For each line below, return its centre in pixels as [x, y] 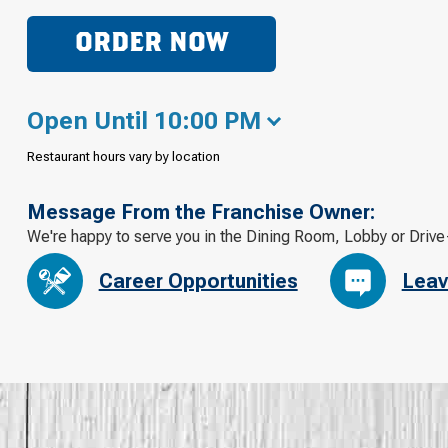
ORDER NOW [151, 43]
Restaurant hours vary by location [123, 156]
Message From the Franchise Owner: [200, 211]
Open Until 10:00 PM [143, 120]
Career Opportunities [198, 281]
